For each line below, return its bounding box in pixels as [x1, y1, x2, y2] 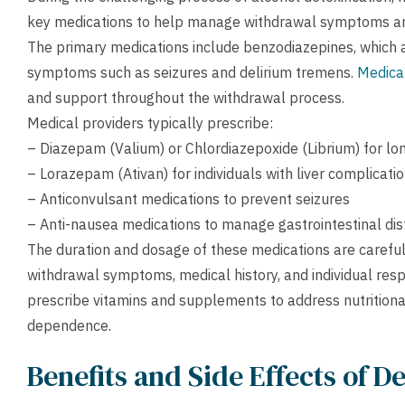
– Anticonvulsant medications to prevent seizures [27, 190, 350, 208]
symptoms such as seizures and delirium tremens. [27, 63, 357, 81]
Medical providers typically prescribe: [27, 114, 273, 132]
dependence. [27, 316, 111, 334]
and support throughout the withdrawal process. [27, 89, 344, 107]
